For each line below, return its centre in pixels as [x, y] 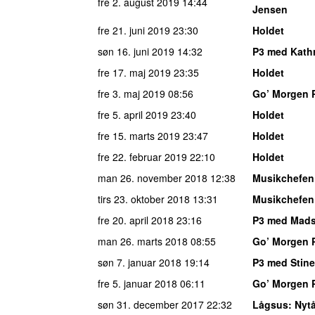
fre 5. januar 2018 [137, 283]
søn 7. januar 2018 [140, 262]
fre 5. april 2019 [133, 114]
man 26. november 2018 [153, 178]
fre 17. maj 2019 [134, 72]
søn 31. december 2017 [151, 304]
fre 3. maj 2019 [131, 93]
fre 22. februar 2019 [142, 156]
